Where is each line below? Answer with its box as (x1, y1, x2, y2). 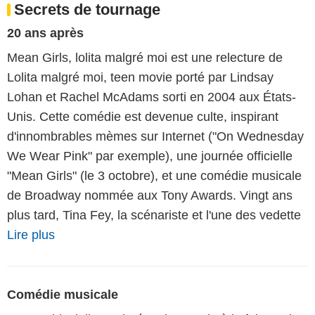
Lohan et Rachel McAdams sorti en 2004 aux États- (7, 90, 296, 105)
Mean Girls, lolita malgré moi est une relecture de (7, 51, 283, 65)
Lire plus (7, 228, 55, 243)
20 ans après (7, 26, 84, 41)
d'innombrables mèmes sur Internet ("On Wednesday (7, 129, 304, 144)
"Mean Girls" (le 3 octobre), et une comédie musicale (7, 169, 302, 184)
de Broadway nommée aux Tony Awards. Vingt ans (7, 188, 292, 203)
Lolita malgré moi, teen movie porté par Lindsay (7, 70, 274, 85)
